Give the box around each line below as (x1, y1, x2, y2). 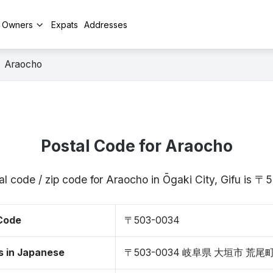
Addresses (84, 19, 127, 30)
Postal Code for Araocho (40, 136, 233, 155)
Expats (51, 19, 78, 30)
